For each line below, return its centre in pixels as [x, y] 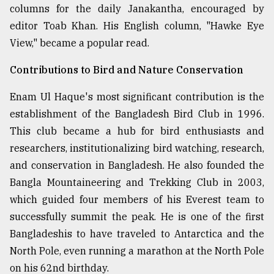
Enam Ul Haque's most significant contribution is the [137, 97]
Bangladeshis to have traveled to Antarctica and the [137, 234]
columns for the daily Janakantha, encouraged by [137, 9]
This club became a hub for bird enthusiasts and [137, 131]
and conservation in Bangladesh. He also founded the [137, 165]
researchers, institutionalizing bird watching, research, [137, 148]
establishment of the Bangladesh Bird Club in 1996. [137, 114]
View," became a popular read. [80, 43]
